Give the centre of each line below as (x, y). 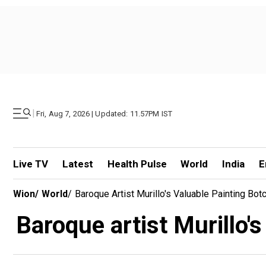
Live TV (31, 164)
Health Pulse (137, 164)
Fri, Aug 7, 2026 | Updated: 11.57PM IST (104, 113)
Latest (77, 164)
